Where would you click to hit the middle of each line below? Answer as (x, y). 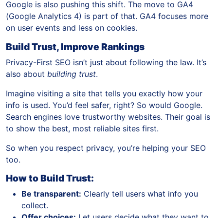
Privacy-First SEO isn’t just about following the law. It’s (106, 63)
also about (27, 74)
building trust (72, 74)
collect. (35, 206)
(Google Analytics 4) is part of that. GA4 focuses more (107, 16)
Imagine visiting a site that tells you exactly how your (104, 94)
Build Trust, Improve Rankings (75, 47)
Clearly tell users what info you (140, 194)
